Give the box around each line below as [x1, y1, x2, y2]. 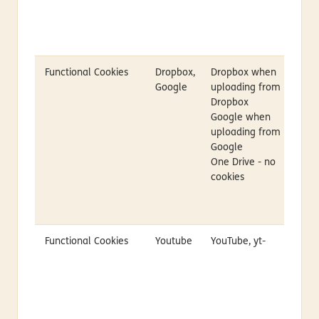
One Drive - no [210, 157, 276, 168]
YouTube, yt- [210, 236, 266, 247]
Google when [210, 112, 271, 123]
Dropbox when [210, 67, 276, 78]
